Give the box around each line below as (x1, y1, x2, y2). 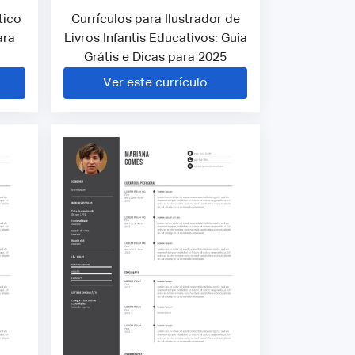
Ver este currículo (103, 76, 208, 90)
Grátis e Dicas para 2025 (84, 51, 227, 64)
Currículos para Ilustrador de (71, 13, 240, 26)
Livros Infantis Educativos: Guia (63, 32, 247, 45)
